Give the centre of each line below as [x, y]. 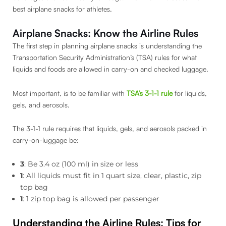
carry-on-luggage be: [46, 140]
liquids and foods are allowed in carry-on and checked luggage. [110, 69]
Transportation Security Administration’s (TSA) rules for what [105, 58]
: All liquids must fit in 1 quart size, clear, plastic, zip [112, 175]
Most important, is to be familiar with [70, 93]
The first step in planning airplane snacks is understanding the [107, 46]
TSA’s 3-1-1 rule [150, 93]
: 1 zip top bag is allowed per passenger [91, 199]
